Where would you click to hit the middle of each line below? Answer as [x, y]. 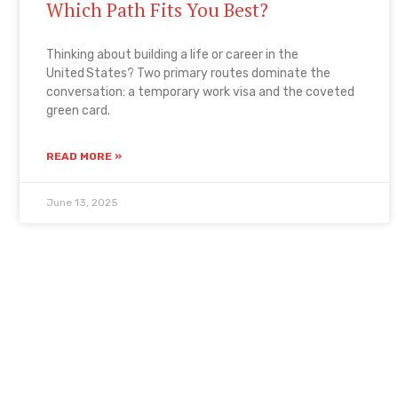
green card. [78, 110]
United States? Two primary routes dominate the [188, 73]
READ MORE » [84, 156]
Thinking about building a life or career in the [172, 54]
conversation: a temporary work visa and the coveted [200, 92]
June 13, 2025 [82, 202]
